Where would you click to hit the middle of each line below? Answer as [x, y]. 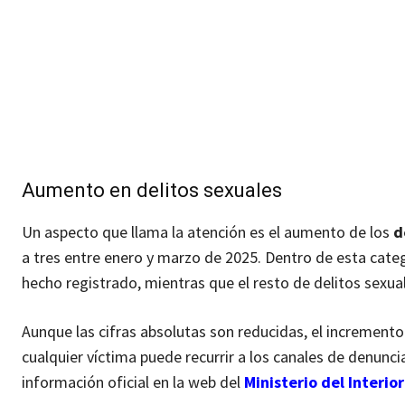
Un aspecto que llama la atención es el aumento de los [207, 232]
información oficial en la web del [133, 382]
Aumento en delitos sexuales [152, 191]
